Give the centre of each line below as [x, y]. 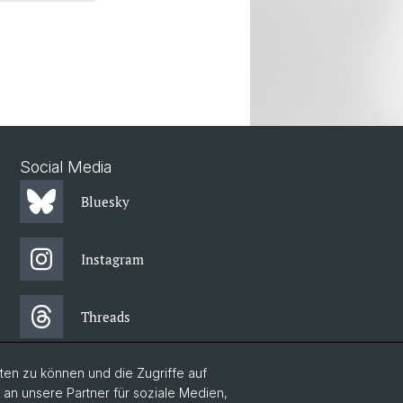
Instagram [112, 259]
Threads [106, 317]
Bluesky [105, 201]
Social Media [66, 167]
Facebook [109, 374]
